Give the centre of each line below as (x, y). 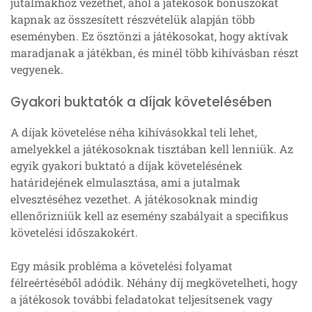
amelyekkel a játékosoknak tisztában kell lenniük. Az (152, 149)
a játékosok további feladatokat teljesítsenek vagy (141, 299)
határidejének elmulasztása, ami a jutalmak (125, 182)
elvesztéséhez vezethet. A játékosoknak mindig (134, 199)
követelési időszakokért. (74, 233)
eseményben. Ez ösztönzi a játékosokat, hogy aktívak (149, 36)
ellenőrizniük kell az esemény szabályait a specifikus (149, 216)
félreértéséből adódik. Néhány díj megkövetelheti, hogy (154, 283)
